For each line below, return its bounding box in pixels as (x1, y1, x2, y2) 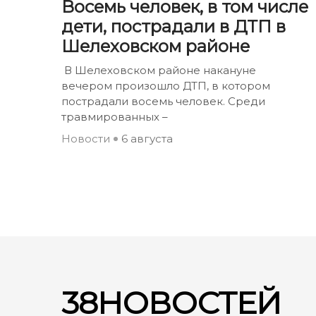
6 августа (121, 131, 173, 145)
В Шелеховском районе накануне (61, 63, 256, 77)
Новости (61, 131, 110, 145)
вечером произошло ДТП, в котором (61, 78, 270, 92)
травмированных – (61, 109, 168, 123)
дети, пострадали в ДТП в (61, 16, 286, 37)
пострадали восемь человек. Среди (61, 94, 265, 108)
